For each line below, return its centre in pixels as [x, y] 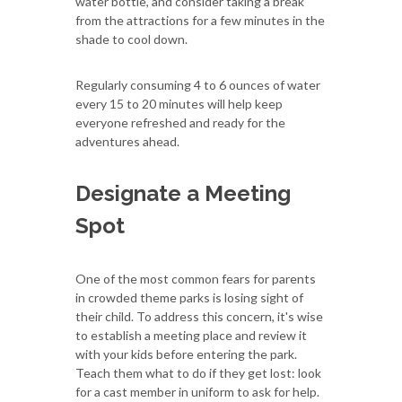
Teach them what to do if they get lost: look [198, 372]
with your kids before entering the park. [186, 354]
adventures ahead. [127, 141]
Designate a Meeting [183, 193]
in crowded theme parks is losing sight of [189, 297]
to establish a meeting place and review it [191, 335]
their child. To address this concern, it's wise [199, 316]
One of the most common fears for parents [196, 278]
